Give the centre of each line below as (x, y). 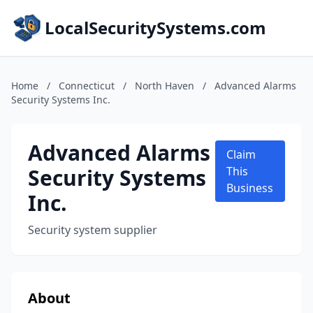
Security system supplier (93, 230)
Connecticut (87, 86)
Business (250, 188)
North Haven (165, 86)
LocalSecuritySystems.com (155, 28)
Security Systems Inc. (61, 100)
